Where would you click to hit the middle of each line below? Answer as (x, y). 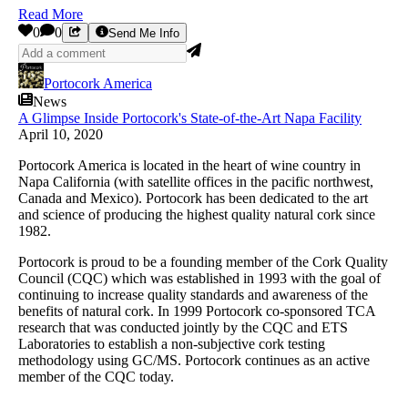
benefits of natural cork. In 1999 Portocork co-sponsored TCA (197, 311)
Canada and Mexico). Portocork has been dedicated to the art (193, 198)
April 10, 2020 (61, 134)
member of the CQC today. (96, 376)
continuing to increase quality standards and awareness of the (193, 294)
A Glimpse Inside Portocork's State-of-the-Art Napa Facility (190, 117)
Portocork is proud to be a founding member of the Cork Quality (203, 261)
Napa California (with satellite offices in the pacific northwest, (196, 181)
